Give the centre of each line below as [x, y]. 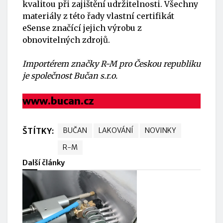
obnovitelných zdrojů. [66, 40]
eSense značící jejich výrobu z [82, 28]
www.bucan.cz [58, 101]
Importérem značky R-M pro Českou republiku [111, 63]
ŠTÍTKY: [39, 131]
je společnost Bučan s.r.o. [70, 75]
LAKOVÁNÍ [116, 130]
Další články [44, 163]
